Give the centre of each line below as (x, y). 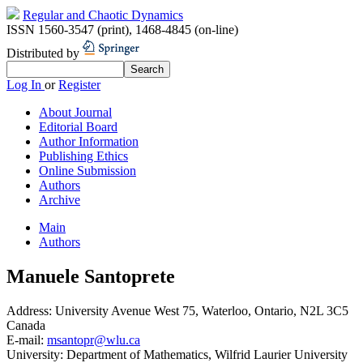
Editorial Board (78, 127)
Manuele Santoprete (91, 276)
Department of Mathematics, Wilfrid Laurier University (207, 354)
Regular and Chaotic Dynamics (103, 15)
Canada (26, 325)
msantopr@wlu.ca (94, 340)
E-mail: (27, 340)
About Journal (75, 112)
